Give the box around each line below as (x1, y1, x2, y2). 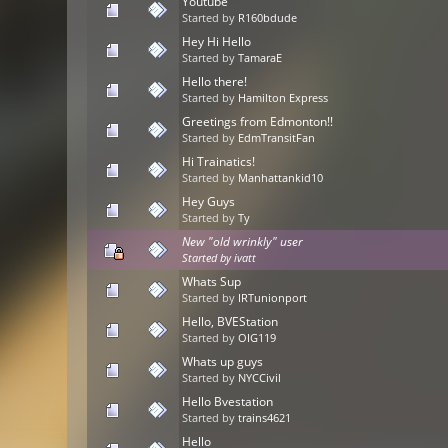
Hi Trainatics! (182, 153, 256, 171)
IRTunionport (238, 291, 308, 306)
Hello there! (182, 73, 248, 91)
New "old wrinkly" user (182, 233, 304, 251)
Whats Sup (182, 273, 242, 291)
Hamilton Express (238, 91, 329, 106)
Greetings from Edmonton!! (182, 113, 334, 131)
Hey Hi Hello (182, 33, 252, 51)
